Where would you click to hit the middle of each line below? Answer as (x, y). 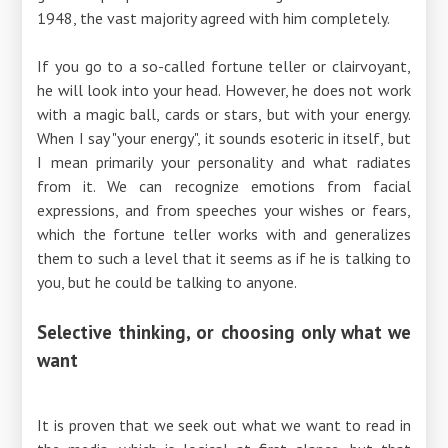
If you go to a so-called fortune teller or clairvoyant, (224, 65)
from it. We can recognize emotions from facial (224, 185)
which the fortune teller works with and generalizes (224, 233)
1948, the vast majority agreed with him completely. (214, 17)
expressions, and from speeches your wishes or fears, (224, 209)
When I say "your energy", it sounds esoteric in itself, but (224, 137)
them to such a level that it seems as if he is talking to (224, 257)
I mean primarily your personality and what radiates (224, 161)
